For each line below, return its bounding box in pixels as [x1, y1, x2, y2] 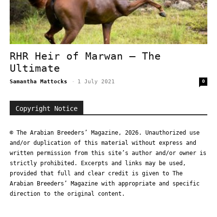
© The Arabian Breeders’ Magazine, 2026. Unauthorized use [10, 129, 200, 137]
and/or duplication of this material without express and [10, 139, 196, 147]
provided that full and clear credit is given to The [10, 170, 183, 177]
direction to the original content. [10, 190, 125, 198]
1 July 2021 [77, 78, 115, 85]
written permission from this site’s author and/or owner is [10, 150, 206, 157]
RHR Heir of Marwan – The [10, 50, 161, 62]
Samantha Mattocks [10, 78, 67, 85]
